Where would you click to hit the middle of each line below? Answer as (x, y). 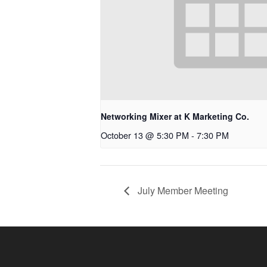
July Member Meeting (182, 190)
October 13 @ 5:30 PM (145, 135)
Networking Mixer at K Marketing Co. (175, 116)
